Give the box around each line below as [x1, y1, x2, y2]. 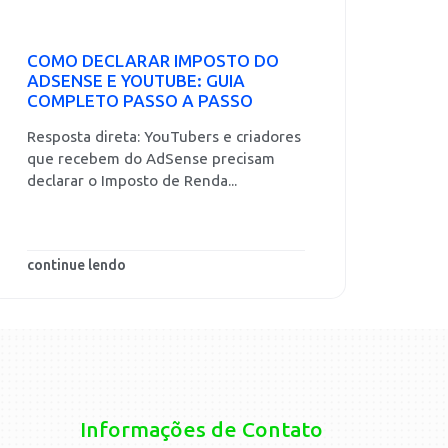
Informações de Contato [80, 417, 324, 443]
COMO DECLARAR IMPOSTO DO [27, 51, 279, 71]
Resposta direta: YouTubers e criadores [27, 128, 301, 146]
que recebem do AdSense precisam [27, 150, 275, 168]
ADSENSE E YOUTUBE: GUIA [27, 71, 245, 91]
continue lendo [27, 257, 126, 275]
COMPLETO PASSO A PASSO [27, 91, 253, 111]
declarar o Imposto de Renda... [27, 172, 237, 190]
